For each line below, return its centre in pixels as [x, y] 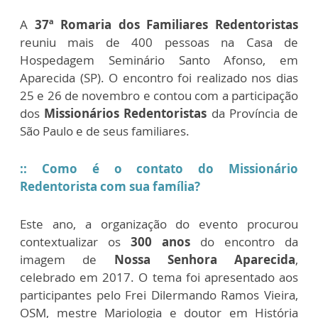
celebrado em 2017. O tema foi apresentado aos [159, 277]
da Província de [253, 113]
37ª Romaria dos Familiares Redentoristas [166, 24]
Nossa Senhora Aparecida [204, 259]
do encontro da [244, 242]
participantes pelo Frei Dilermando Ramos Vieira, [159, 295]
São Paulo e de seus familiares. [105, 131]
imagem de [67, 259]
